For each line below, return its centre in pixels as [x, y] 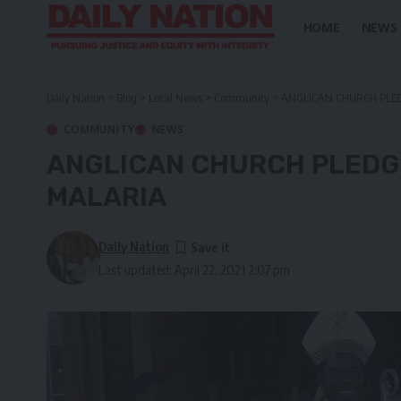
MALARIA [107, 197]
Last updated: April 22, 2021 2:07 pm [195, 269]
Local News [175, 98]
